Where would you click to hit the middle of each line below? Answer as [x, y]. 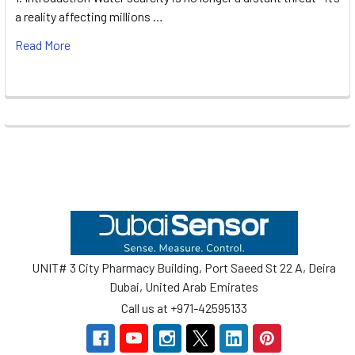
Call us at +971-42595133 [184, 307]
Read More [43, 45]
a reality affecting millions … [89, 17]
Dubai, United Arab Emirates [184, 287]
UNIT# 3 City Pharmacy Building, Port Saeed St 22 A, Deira [184, 268]
